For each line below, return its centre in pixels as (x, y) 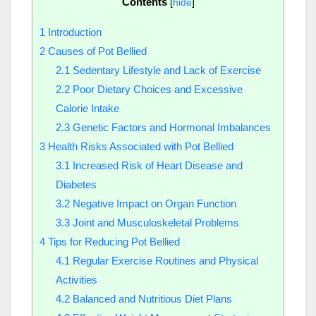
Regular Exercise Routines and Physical (164, 260)
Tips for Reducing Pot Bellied (113, 241)
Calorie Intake (87, 108)
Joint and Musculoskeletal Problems (154, 222)
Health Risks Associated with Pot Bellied (139, 146)
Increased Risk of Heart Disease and (156, 165)
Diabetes (76, 184)
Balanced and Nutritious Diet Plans (151, 298)
